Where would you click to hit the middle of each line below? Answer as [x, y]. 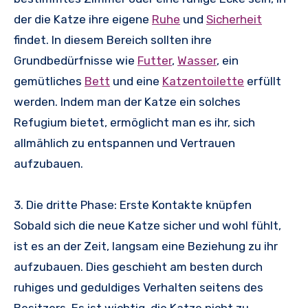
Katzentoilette [203, 81]
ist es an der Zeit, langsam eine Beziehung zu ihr [146, 246]
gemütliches [49, 81]
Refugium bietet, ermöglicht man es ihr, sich [134, 123]
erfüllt [263, 81]
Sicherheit [234, 20]
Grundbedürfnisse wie [76, 61]
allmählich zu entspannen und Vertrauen [124, 143]
